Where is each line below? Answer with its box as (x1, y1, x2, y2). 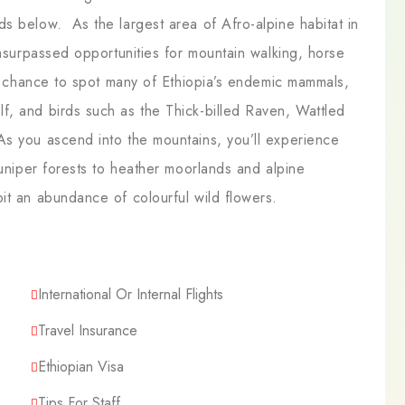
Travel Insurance (38, 319, 137, 341)
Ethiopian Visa (38, 355, 124, 377)
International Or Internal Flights (38, 283, 223, 305)
